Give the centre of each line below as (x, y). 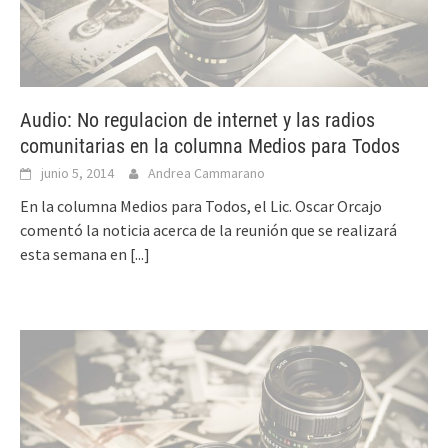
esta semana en (75, 253)
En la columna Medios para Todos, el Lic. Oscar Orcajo (201, 205)
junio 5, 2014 (77, 172)
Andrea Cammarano (206, 172)
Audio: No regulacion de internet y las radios (197, 119)
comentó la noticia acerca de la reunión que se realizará (208, 229)
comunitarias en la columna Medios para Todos (210, 145)
